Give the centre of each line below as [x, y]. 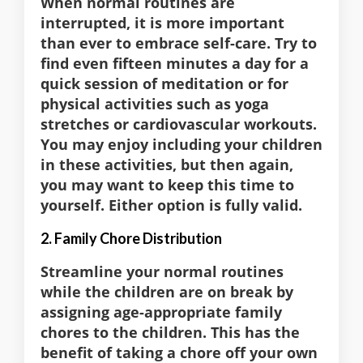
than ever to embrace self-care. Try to [179, 43]
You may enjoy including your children [181, 145]
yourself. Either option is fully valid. [171, 205]
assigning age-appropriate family [161, 312]
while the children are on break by [167, 292]
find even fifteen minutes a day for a [175, 64]
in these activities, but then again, [167, 165]
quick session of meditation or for [164, 84]
